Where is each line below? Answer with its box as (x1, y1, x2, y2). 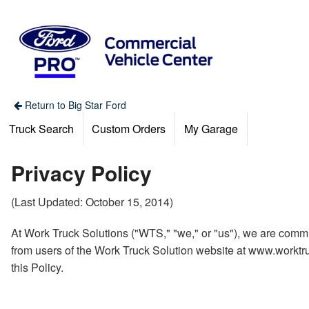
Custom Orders (92, 120, 166, 137)
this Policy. (11, 259, 63, 275)
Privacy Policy (11, 157, 152, 188)
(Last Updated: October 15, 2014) (11, 193, 173, 210)
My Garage (183, 120, 238, 137)
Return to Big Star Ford (21, 97, 126, 112)
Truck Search (8, 120, 74, 137)
